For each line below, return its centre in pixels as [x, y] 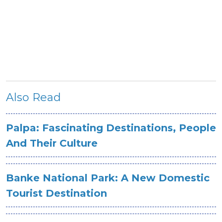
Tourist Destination [56, 193]
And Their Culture [52, 143]
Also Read [33, 97]
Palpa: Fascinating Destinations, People [111, 128]
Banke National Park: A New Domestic [108, 178]
